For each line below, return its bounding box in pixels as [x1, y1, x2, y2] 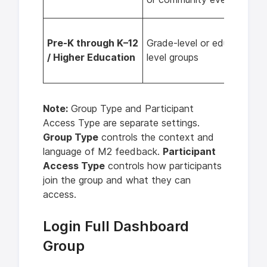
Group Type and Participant [68, 103, 194, 114]
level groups [147, 52, 199, 64]
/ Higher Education [47, 52, 136, 64]
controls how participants [105, 160, 222, 172]
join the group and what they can [43, 174, 191, 186]
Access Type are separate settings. [43, 117, 200, 129]
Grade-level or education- [147, 38, 261, 49]
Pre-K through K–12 [47, 38, 139, 49]
